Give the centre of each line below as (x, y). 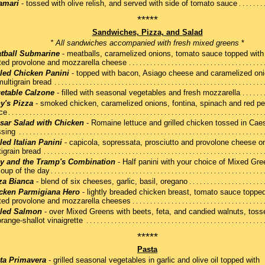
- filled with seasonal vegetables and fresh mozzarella (147, 93)
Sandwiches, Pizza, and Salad (147, 33)
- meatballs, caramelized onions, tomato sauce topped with (162, 54)
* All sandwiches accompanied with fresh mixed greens (145, 43)
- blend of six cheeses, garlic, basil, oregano (111, 182)
